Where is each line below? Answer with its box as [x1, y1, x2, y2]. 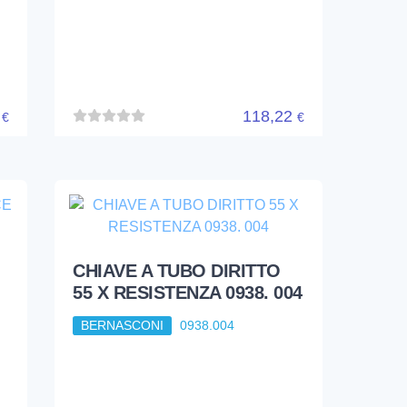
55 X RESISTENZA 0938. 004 [73, 283, 303, 303]
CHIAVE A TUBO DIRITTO [73, 261, 281, 282]
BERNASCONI [81, 318, 164, 333]
